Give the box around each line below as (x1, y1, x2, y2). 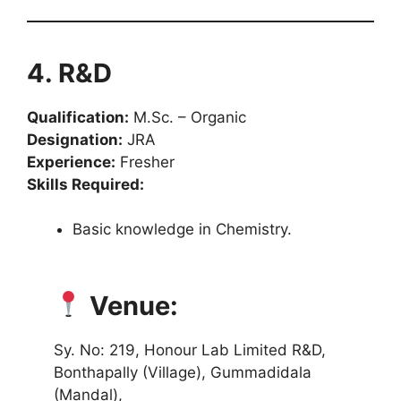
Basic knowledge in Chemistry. (73, 220, 292, 238)
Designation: (27, 130, 123, 149)
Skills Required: (27, 175, 144, 193)
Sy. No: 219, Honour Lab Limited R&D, (54, 340, 326, 359)
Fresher (115, 152, 175, 171)
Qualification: (27, 107, 129, 126)
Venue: (83, 289, 179, 321)
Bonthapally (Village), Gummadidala (54, 363, 311, 381)
